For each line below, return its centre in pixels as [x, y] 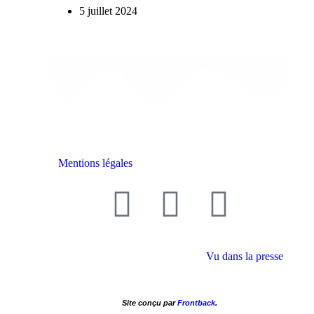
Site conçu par [149, 302]
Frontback [196, 302]
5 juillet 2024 [108, 11]
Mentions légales [95, 163]
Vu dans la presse [245, 256]
